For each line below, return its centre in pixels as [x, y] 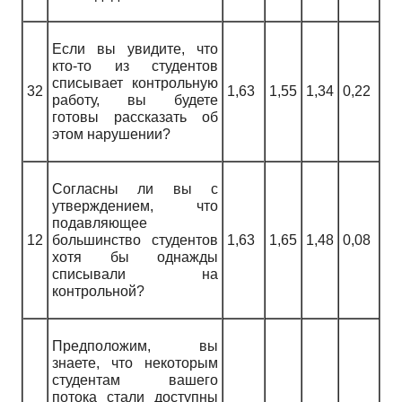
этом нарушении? [113, 135]
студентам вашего [135, 380]
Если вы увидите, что [135, 49]
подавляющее [100, 223]
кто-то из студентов [135, 66]
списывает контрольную [135, 83]
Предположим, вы [135, 346]
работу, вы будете [135, 100]
